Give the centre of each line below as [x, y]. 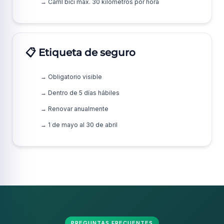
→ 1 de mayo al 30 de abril [79, 125]
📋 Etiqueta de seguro [80, 52]
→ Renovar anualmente [74, 109]
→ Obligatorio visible [71, 77]
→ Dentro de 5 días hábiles [80, 93]
